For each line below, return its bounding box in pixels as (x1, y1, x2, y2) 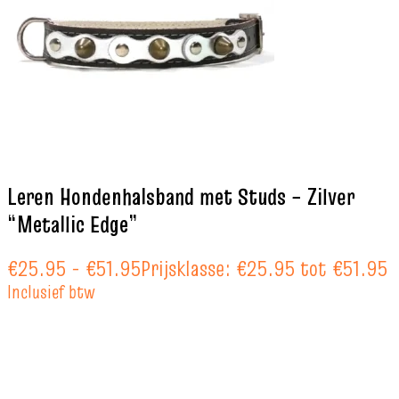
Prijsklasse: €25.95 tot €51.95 (141, 253, 387, 285)
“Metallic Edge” (7, 208, 138, 241)
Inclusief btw (7, 279, 95, 305)
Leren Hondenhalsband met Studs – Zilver (7, 181, 354, 214)
